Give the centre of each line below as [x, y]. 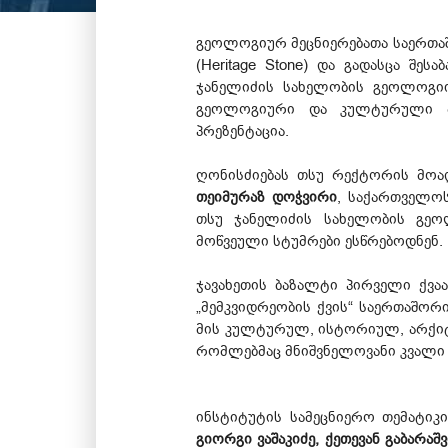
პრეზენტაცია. [242, 130]
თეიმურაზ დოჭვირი [267, 196]
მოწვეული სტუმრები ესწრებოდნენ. [319, 240]
